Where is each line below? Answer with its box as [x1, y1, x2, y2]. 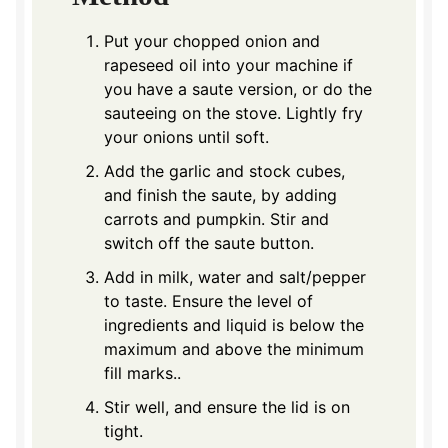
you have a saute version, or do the [104, 78, 372, 99]
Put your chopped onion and [104, 30, 320, 51]
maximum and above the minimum [104, 338, 364, 359]
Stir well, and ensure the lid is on [104, 396, 350, 417]
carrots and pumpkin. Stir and [104, 208, 329, 229]
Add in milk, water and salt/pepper [104, 266, 366, 287]
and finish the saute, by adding [104, 184, 337, 205]
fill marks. [104, 362, 177, 383]
